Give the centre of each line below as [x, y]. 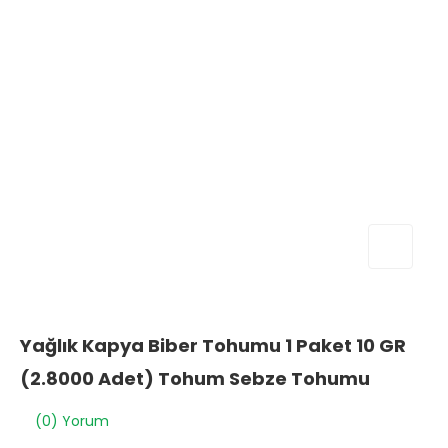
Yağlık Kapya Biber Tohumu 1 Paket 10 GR [213, 345]
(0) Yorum [72, 421]
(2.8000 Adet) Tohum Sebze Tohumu [195, 378]
